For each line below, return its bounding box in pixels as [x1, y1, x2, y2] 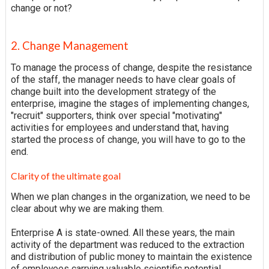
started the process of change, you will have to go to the [10, 134, 246, 146]
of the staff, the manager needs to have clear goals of [10, 74, 236, 86]
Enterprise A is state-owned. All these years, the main [10, 227, 235, 239]
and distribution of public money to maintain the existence [10, 251, 252, 263]
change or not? [10, 2, 72, 14]
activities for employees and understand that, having [10, 122, 229, 134]
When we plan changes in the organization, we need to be [10, 191, 250, 203]
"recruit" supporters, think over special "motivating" [10, 110, 222, 122]
